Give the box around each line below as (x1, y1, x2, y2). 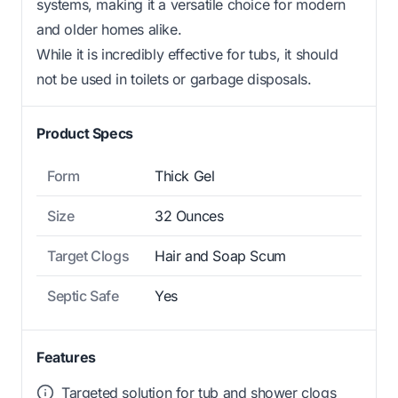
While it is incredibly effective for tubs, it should (36, 44, 338, 63)
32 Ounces (155, 206, 224, 225)
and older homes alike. (36, 20, 182, 38)
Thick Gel (155, 166, 215, 185)
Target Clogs (47, 246, 130, 265)
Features (36, 347, 96, 366)
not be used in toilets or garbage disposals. (36, 69, 312, 88)
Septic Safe (47, 286, 119, 305)
